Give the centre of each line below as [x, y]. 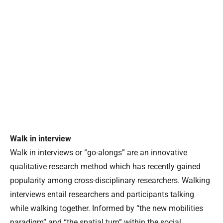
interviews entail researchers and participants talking [102, 195]
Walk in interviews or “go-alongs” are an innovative [99, 153]
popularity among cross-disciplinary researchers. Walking [110, 181]
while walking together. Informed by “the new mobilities [107, 209]
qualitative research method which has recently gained [105, 167]
